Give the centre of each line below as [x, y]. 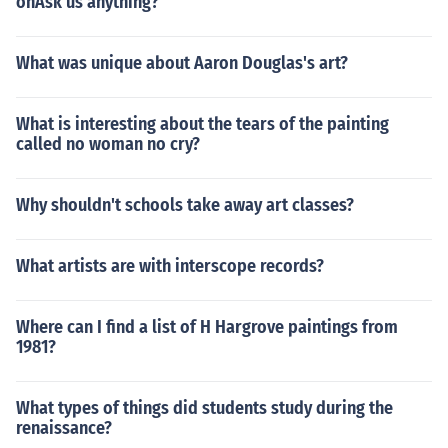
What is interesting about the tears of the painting [202, 124]
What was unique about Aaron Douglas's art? [182, 63]
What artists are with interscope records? [170, 266]
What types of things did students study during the [204, 408]
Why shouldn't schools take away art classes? [185, 205]
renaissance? [64, 428]
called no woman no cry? [108, 144]
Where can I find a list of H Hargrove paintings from [207, 327]
